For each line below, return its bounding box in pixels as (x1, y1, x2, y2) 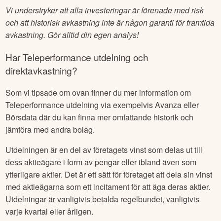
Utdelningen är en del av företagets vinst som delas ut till (5, 144, 203, 156)
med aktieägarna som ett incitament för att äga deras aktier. (5, 181, 211, 193)
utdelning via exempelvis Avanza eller (64, 99, 199, 111)
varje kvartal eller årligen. (5, 206, 94, 218)
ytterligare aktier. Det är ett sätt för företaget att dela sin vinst (5, 169, 213, 181)
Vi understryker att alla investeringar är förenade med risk (5, 4, 204, 16)
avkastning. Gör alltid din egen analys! (5, 29, 139, 40)
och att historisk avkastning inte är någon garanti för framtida (5, 16, 215, 28)
